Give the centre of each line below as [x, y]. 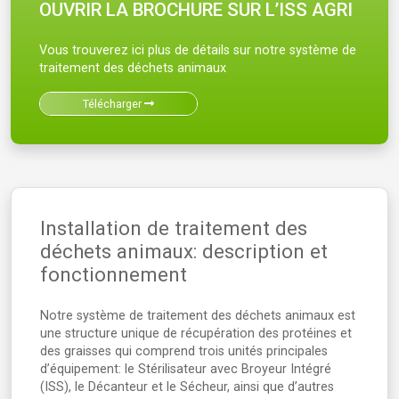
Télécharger [114, 104]
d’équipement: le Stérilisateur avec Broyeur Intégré [186, 370]
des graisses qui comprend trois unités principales [184, 352]
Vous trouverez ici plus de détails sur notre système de [198, 51]
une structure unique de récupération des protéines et [196, 334]
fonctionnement [114, 275]
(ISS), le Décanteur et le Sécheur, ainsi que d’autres [187, 387]
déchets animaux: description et [184, 252]
